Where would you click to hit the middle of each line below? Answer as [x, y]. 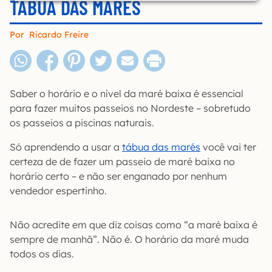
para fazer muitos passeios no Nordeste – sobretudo [130, 108]
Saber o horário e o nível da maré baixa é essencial [127, 93]
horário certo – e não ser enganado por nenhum [118, 176]
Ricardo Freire [59, 35]
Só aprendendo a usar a [66, 147]
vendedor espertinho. [58, 191]
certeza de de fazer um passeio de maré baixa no [122, 161]
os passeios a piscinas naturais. [82, 123]
